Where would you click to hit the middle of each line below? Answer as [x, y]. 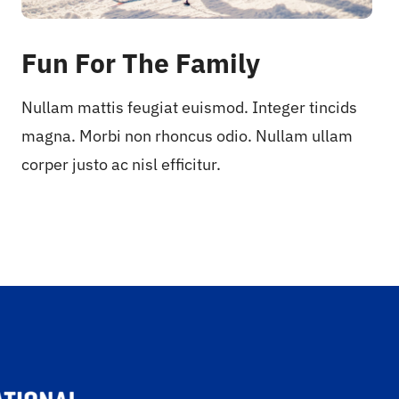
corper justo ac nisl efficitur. [122, 165]
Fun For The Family [141, 63]
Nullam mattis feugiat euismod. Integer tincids [190, 108]
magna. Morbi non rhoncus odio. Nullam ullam [187, 136]
